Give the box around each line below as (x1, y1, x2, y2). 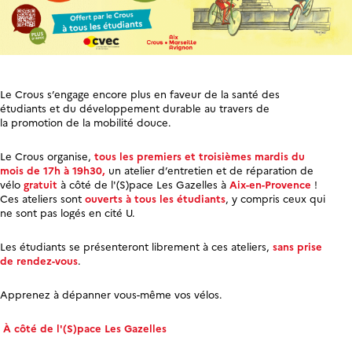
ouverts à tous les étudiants (85, 190, 225, 205)
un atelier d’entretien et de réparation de (105, 162, 313, 177)
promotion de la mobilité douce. (11, 114, 171, 129)
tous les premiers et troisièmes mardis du (94, 148, 305, 163)
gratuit (20, 176, 57, 191)
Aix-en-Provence (229, 176, 311, 191)
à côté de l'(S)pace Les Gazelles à (57, 176, 229, 191)
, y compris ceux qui (225, 190, 325, 205)
